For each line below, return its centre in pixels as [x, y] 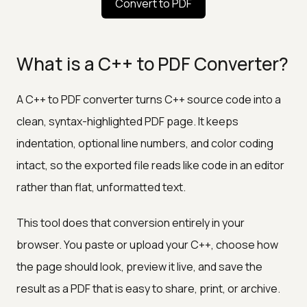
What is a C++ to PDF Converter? [152, 63]
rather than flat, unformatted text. [101, 187]
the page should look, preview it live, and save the [139, 266]
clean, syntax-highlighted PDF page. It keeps [127, 121]
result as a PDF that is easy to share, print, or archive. [148, 288]
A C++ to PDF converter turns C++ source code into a [149, 99]
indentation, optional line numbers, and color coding [145, 143]
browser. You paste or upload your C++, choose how [147, 244]
